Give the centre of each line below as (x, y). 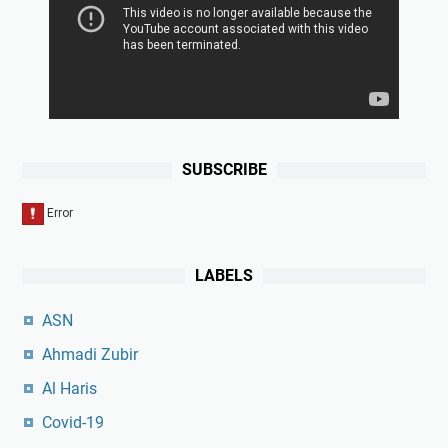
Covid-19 (73, 422)
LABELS (224, 275)
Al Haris (69, 388)
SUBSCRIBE (224, 169)
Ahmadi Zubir (90, 354)
